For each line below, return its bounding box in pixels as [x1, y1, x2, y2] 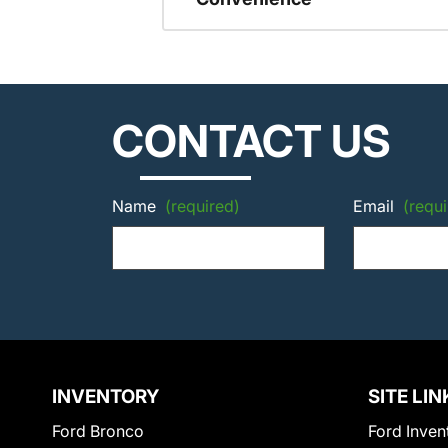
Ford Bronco [52, 421, 144, 442]
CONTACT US [112, 114, 391, 169]
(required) [165, 196, 240, 217]
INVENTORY [52, 385, 159, 409]
